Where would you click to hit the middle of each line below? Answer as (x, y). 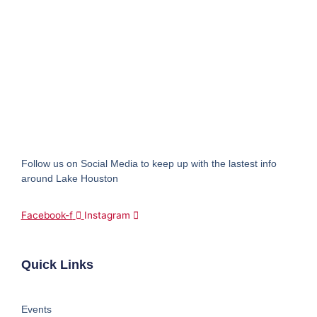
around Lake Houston (69, 179)
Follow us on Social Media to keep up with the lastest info (149, 164)
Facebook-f (47, 215)
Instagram (107, 215)
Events (36, 309)
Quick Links (57, 264)
